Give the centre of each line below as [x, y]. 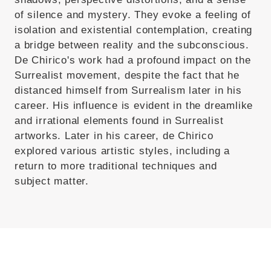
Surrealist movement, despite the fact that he [127, 76]
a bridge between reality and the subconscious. [132, 45]
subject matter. [52, 181]
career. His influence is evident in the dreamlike [134, 106]
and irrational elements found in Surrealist [119, 121]
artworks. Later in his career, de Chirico [114, 136]
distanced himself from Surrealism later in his [128, 91]
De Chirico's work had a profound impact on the [133, 60]
